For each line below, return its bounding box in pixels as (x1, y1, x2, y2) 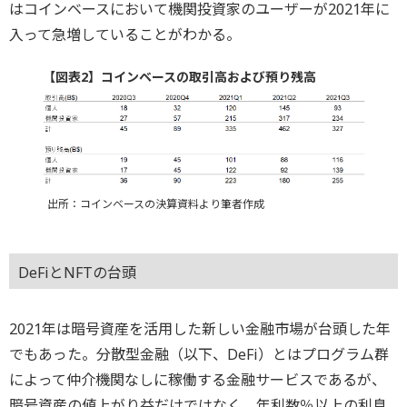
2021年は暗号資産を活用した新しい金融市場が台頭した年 (9, 319, 391, 340)
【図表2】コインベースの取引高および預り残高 (42, 67, 316, 85)
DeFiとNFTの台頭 (18, 262, 136, 283)
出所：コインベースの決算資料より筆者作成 (46, 196, 264, 213)
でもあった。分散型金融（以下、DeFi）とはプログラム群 (9, 344, 389, 365)
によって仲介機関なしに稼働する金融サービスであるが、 (9, 370, 386, 391)
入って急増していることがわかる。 (9, 24, 241, 45)
